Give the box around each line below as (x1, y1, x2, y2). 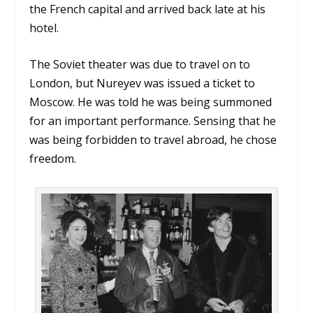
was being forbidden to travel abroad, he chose (29, 132, 277, 148)
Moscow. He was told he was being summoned (29, 94, 272, 110)
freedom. (29, 151, 77, 167)
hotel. (29, 20, 59, 36)
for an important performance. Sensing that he (29, 113, 277, 129)
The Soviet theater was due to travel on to (29, 57, 251, 73)
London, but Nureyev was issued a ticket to (29, 75, 256, 92)
